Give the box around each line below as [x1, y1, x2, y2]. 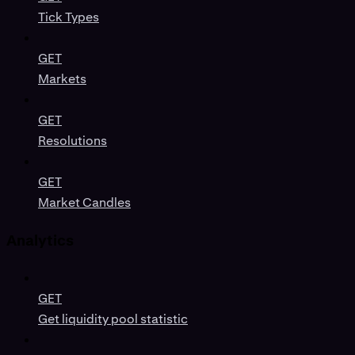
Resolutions [38, 132, 107, 150]
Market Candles [38, 194, 131, 212]
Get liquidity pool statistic [38, 310, 188, 327]
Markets [38, 71, 86, 88]
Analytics [6, 230, 74, 250]
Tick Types [38, 9, 99, 26]
